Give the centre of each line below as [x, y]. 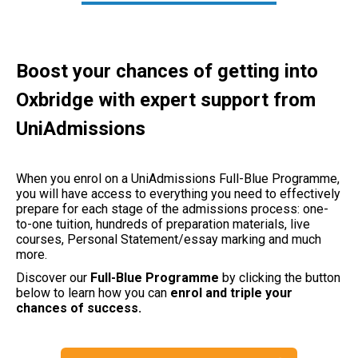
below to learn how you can [93, 292]
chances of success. [79, 308]
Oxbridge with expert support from [166, 99]
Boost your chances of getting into [167, 71]
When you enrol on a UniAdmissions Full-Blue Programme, [178, 178]
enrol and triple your [231, 292]
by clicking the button [280, 277]
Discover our [53, 277]
